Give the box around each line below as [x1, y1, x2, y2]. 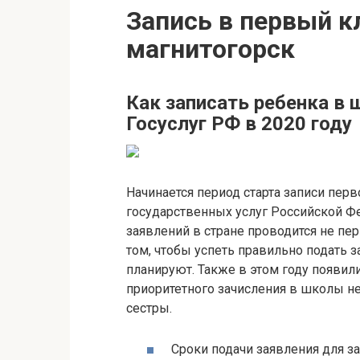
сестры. [126, 301, 172, 316]
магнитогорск [126, 34, 295, 64]
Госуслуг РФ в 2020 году [126, 112, 352, 135]
